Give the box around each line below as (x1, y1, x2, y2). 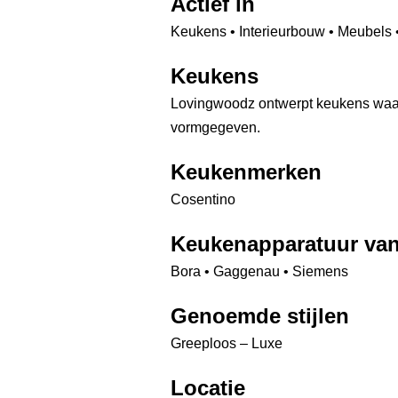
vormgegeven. (171, 120, 260, 135)
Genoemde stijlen (171, 305, 349, 328)
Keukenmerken (171, 161, 322, 184)
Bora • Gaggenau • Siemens (171, 264, 348, 279)
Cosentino (171, 192, 235, 207)
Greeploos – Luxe (171, 336, 283, 351)
